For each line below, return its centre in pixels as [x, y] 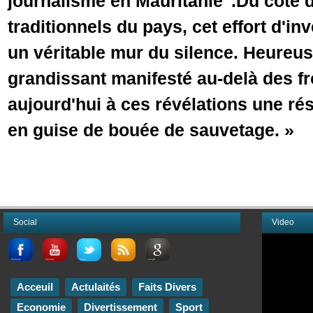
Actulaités [96, 287]
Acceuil [35, 287]
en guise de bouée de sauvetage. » [151, 130]
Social [25, 222]
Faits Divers [167, 287]
